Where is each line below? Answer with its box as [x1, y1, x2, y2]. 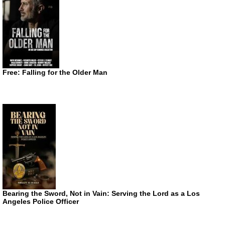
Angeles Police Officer [3, 197, 79, 206]
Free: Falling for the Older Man [3, 68, 107, 77]
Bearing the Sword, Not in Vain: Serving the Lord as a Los [3, 189, 200, 198]
